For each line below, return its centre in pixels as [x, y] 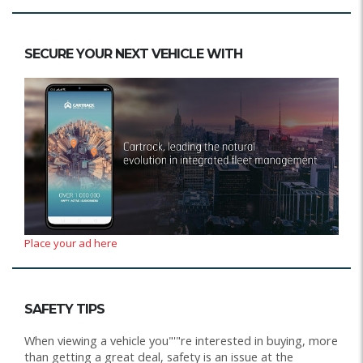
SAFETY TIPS [64, 310]
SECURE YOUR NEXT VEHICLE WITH [133, 54]
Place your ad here [71, 243]
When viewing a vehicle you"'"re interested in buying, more [181, 341]
